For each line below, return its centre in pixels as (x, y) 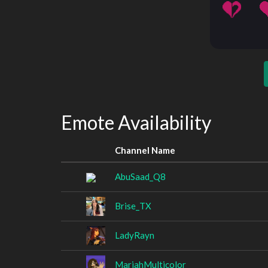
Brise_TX (133, 205)
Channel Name (145, 150)
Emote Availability (136, 122)
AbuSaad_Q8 (140, 176)
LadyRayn (135, 235)
